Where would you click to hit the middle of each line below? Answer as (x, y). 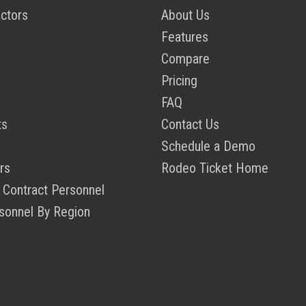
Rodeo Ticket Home (215, 168)
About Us (185, 15)
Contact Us (190, 125)
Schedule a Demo (208, 147)
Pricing (179, 81)
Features (185, 37)
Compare (185, 59)
